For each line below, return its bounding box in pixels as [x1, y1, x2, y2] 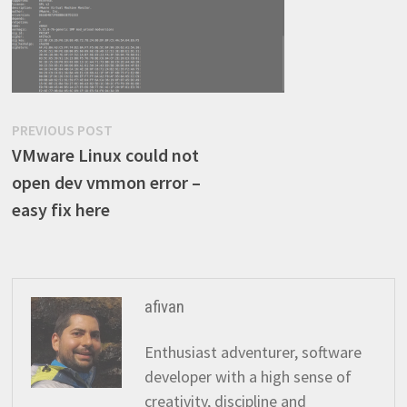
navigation [10, 151, 128, 185]
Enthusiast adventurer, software [144, 342, 362, 362]
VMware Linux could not [11, 144, 199, 166]
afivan [144, 296, 184, 317]
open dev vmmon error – [11, 171, 201, 194]
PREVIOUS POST [11, 121, 113, 139]
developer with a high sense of [144, 366, 352, 387]
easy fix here [11, 198, 110, 221]
